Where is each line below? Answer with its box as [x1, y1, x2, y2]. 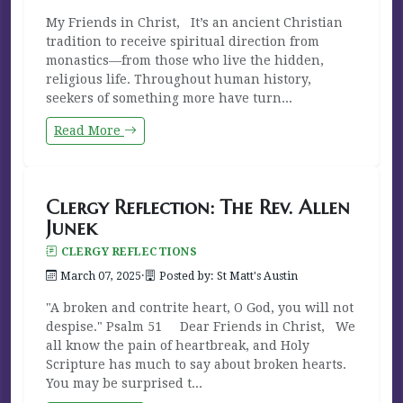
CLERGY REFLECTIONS [60, 245, 198, 258]
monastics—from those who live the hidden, [46, 52, 324, 67]
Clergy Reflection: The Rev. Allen [46, 194, 350, 219]
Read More [54, 122, 124, 138]
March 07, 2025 [60, 269, 141, 282]
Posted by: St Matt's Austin [159, 269, 298, 282]
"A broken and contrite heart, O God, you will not [46, 300, 354, 315]
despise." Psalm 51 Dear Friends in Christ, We [46, 318, 355, 334]
